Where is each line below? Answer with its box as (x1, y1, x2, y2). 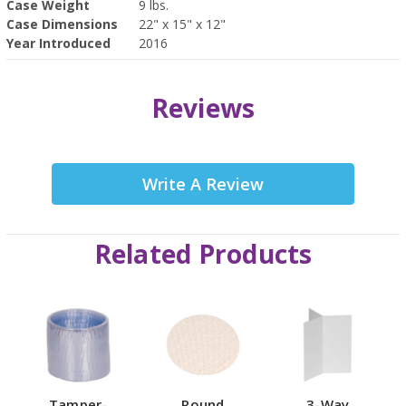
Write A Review (142, 172, 264, 195)
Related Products (93, 236, 313, 271)
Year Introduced (6, 34, 111, 52)
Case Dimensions (6, 14, 118, 33)
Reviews (150, 90, 256, 125)
